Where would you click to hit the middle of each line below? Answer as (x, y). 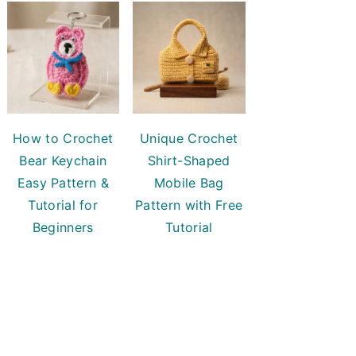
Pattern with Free (189, 205)
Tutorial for (63, 205)
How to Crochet (63, 138)
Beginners (63, 227)
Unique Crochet (189, 138)
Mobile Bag (189, 183)
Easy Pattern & (63, 183)
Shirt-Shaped (189, 161)
